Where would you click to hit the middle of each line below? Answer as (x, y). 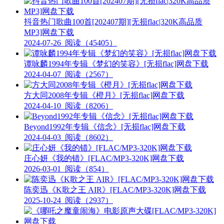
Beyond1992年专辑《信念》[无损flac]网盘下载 (105, 126)
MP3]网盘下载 (49, 32)
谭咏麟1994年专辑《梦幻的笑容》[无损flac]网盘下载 (116, 63)
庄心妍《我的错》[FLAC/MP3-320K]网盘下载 (104, 158)
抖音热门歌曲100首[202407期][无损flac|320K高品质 (113, 21)
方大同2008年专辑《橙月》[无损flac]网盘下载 (104, 95)
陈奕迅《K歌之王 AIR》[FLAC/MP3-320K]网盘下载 (115, 189)
